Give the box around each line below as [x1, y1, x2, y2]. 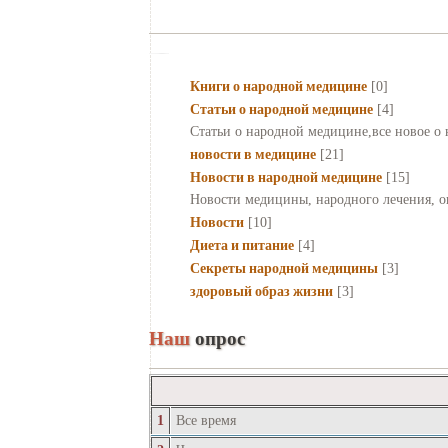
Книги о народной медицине [190, 79, 367, 95]
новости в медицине [190, 147, 316, 163]
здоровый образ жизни [190, 284, 333, 300]
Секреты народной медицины [190, 261, 378, 277]
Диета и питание [190, 238, 294, 254]
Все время [176, 413, 236, 429]
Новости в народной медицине [190, 170, 382, 186]
